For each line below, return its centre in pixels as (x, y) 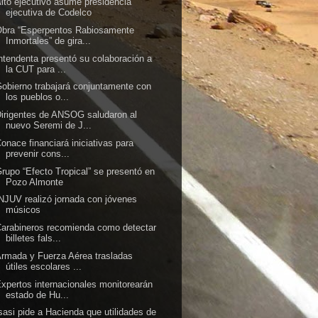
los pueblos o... (38, 97)
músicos (23, 210)
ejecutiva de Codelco (49, 12)
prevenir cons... (38, 153)
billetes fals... (34, 238)
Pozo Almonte (35, 182)
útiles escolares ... (44, 266)
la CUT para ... (36, 69)
